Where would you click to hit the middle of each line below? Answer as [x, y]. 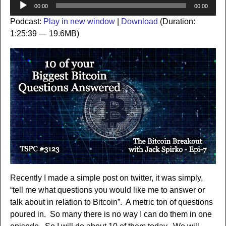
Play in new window [79, 21]
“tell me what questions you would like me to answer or [107, 190]
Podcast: [26, 21]
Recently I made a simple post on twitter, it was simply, [106, 178]
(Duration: [176, 21]
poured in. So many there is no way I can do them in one [111, 214]
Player [21, 13]
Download [139, 21]
